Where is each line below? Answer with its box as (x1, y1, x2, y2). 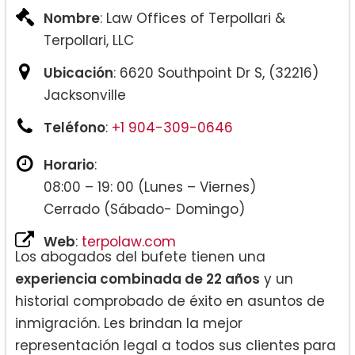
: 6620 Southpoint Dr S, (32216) (113, 63, 319, 83)
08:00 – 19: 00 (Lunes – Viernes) (44, 177, 256, 197)
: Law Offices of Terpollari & (100, 9, 285, 29)
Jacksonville (44, 86, 126, 105)
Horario (44, 155, 94, 175)
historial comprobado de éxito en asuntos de (15, 292, 325, 311)
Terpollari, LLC (44, 31, 134, 51)
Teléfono (44, 118, 105, 138)
